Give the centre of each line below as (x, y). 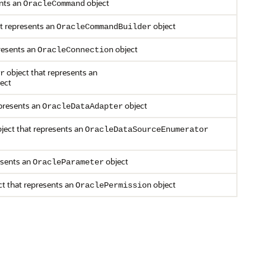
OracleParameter (68, 162)
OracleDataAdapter (83, 106)
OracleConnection (75, 50)
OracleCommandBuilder (104, 27)
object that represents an (51, 72)
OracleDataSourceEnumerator (147, 129)
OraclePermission (113, 185)
